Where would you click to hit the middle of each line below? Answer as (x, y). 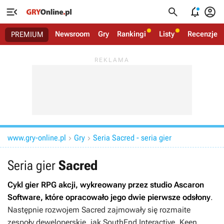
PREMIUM (27, 34)
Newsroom (72, 34)
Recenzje (202, 34)
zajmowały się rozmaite (148, 210)
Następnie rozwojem (44, 210)
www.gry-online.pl (37, 138)
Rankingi (131, 34)
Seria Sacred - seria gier (132, 138)
